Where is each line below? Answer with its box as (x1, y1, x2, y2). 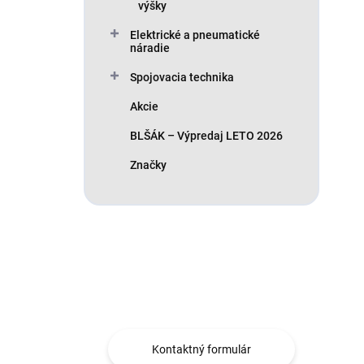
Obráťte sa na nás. (108, 286, 293, 313)
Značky (130, 158, 167, 171)
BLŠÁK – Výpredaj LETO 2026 (130, 129, 283, 142)
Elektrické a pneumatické (130, 28, 260, 41)
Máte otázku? (108, 254, 246, 281)
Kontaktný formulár (152, 343, 251, 356)
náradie (130, 41, 170, 54)
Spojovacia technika (130, 71, 234, 84)
